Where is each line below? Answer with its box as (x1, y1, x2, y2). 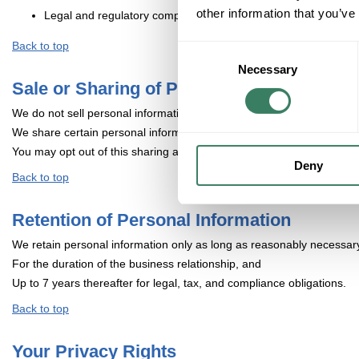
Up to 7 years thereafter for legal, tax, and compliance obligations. (12, 276, 346, 290)
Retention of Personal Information (12, 210, 291, 231)
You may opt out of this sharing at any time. (12, 145, 232, 159)
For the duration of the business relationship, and (12, 257, 261, 271)
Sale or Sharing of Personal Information (12, 79, 340, 99)
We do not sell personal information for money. (12, 107, 248, 120)
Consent (177, 43, 222, 58)
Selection (177, 63, 226, 77)
